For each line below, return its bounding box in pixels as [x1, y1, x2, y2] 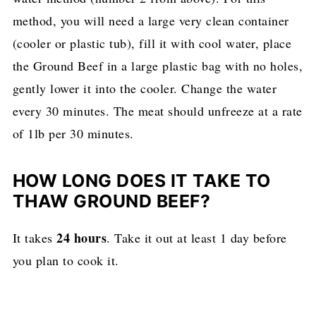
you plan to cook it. [12, 251, 124, 269]
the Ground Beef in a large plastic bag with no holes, [12, 56, 303, 74]
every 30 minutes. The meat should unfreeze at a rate [12, 102, 303, 119]
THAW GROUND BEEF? [12, 190, 215, 212]
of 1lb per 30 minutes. [12, 124, 139, 142]
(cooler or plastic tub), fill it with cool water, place [12, 34, 292, 51]
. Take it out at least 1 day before [107, 229, 287, 246]
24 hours [56, 228, 107, 247]
